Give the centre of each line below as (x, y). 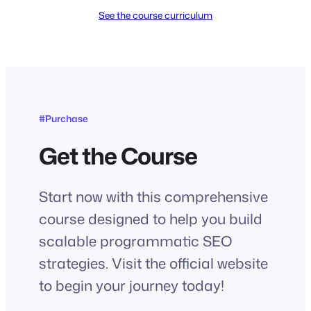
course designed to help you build (151, 219)
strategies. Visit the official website (153, 263)
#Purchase (64, 118)
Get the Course (118, 155)
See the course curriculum (155, 15)
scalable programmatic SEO (136, 241)
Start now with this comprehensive (153, 196)
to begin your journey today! (132, 285)
